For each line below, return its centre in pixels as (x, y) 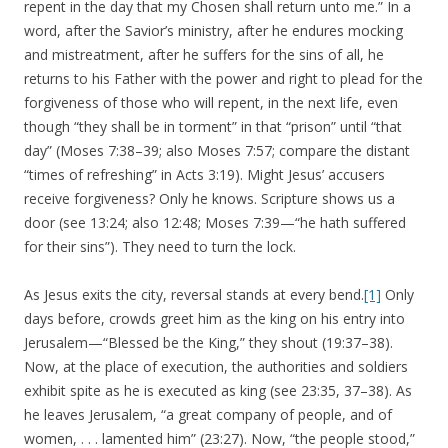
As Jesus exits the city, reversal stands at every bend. (194, 295)
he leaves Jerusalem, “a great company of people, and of (208, 415)
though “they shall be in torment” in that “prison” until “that (213, 127)
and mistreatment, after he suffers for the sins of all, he (204, 55)
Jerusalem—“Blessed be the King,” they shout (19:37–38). (208, 343)
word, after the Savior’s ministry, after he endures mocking (213, 31)
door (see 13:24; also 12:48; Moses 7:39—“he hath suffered (215, 223)
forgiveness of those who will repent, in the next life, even (211, 103)
